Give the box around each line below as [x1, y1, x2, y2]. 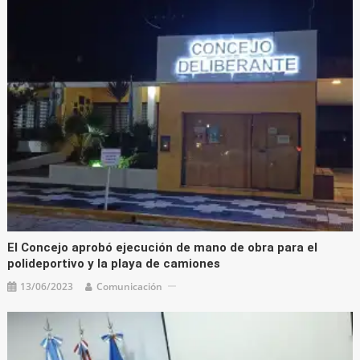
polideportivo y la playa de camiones [7, 256, 221, 271]
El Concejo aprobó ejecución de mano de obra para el [7, 239, 318, 255]
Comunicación [96, 279, 163, 293]
